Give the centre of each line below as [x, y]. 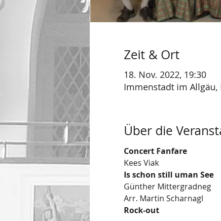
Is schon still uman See [168, 174]
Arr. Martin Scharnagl [163, 198]
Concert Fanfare [155, 151]
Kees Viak [141, 163]
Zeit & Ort [151, 54]
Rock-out [141, 210]
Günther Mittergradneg [167, 186]
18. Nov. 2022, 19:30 [165, 75]
